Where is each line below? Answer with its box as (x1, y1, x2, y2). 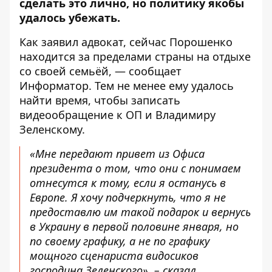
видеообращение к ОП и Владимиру (19, 107, 216, 122)
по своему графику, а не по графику (30, 234, 209, 248)
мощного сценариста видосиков (30, 248, 199, 263)
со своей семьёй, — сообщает (19, 64, 182, 78)
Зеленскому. (19, 122, 85, 137)
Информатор (19, 78, 89, 93)
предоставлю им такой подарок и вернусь (30, 205, 251, 219)
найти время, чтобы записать (19, 93, 180, 107)
